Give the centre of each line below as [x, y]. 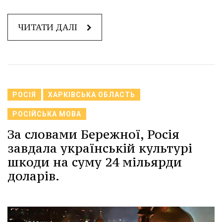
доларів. [33, 176]
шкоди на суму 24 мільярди [95, 162]
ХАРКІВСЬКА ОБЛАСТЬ [92, 94]
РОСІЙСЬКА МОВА [47, 114]
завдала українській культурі [100, 148]
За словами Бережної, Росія [93, 134]
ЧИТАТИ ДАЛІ [49, 27]
